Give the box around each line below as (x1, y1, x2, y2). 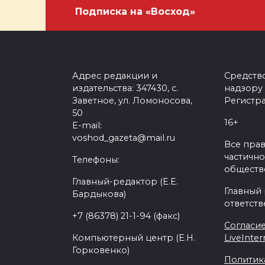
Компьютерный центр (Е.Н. (72, 232, 195, 243)
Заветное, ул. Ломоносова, (72, 95, 192, 106)
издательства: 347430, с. (72, 83, 178, 93)
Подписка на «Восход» (75, 6, 195, 17)
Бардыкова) (72, 189, 126, 199)
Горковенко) (72, 245, 130, 256)
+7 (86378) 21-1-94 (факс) (72, 211, 180, 221)
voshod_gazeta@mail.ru (72, 132, 175, 143)
